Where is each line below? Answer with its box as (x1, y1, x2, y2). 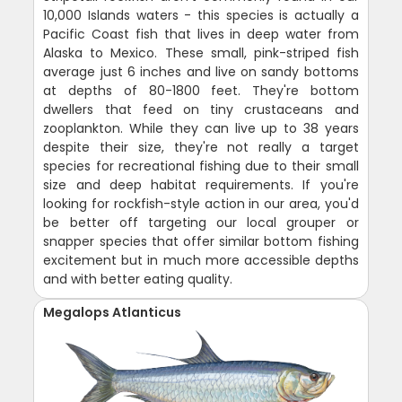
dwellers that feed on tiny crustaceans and (43, 100, 359, 119)
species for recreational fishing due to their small (43, 157, 359, 176)
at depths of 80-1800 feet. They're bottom (43, 82, 359, 100)
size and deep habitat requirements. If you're (43, 176, 359, 195)
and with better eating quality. (43, 270, 233, 289)
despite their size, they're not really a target (43, 138, 359, 157)
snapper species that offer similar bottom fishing (43, 232, 359, 251)
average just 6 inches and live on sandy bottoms (43, 63, 359, 82)
